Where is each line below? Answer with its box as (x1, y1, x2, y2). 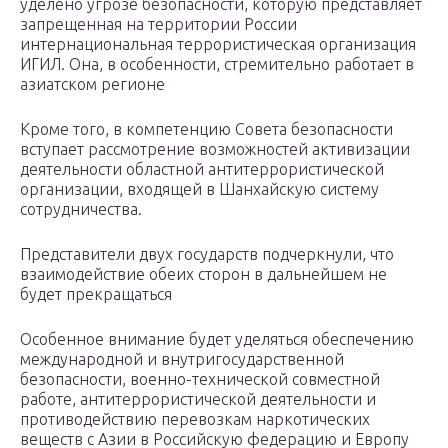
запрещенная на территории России (20, 15, 297, 34)
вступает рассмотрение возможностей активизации (20, 140, 410, 159)
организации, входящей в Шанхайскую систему (20, 180, 379, 199)
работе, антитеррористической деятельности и (20, 390, 376, 409)
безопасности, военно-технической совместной (20, 370, 380, 389)
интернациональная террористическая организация (20, 35, 416, 54)
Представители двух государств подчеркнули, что (20, 245, 394, 264)
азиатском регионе (20, 75, 165, 94)
